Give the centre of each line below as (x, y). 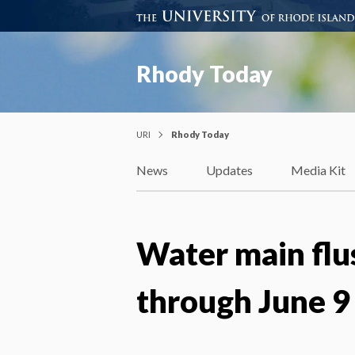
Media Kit (318, 170)
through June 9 (243, 301)
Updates (229, 170)
